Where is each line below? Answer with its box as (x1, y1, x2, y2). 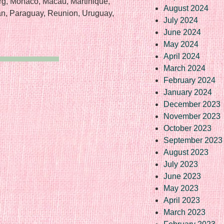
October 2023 (163, 123, 211, 132)
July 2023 (163, 159, 198, 168)
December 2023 (163, 99, 220, 108)
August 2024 (163, 3, 208, 12)
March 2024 (163, 63, 205, 72)
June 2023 (163, 171, 201, 180)
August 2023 (163, 147, 208, 156)
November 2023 (163, 111, 220, 120)
